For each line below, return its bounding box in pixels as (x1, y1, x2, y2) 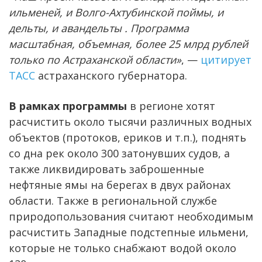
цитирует (201, 52, 251, 67)
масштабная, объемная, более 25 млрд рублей (9, 36, 248, 51)
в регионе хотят (130, 98, 215, 113)
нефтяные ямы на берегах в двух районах (9, 177, 230, 192)
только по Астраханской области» (9, 52, 181, 67)
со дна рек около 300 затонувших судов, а (9, 146, 230, 160)
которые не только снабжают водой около (9, 240, 236, 255)
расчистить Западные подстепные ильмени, (9, 225, 249, 239)
